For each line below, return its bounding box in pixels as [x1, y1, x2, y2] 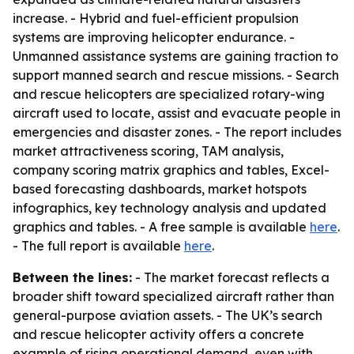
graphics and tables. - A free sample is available [13, 219, 310, 235]
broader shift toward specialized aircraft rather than [13, 288, 334, 304]
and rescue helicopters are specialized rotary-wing [13, 86, 325, 102]
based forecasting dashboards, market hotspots [13, 181, 307, 197]
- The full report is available [13, 238, 184, 254]
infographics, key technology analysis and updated [13, 200, 326, 216]
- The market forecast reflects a [132, 269, 330, 285]
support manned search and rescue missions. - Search [13, 67, 339, 83]
